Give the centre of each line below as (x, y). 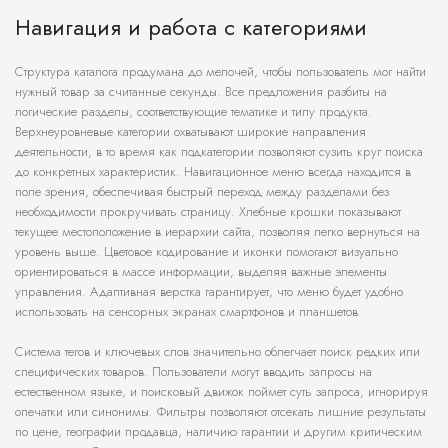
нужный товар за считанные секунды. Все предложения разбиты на (201, 92)
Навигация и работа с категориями (191, 27)
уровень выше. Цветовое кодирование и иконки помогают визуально (206, 252)
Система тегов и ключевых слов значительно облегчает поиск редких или (217, 352)
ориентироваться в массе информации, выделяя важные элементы (201, 272)
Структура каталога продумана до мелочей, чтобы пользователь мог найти (220, 72)
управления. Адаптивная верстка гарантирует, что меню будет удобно (209, 292)
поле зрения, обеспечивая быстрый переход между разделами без (202, 192)
